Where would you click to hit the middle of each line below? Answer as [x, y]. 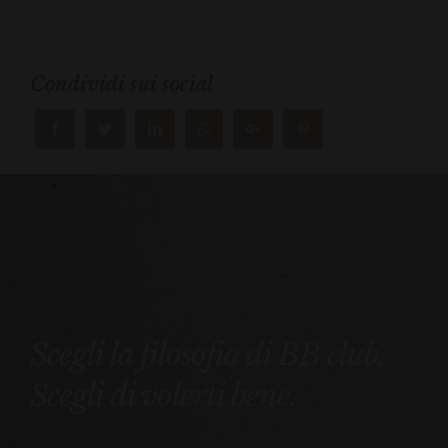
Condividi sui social [121, 83]
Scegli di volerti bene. [163, 395]
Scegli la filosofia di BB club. [208, 354]
